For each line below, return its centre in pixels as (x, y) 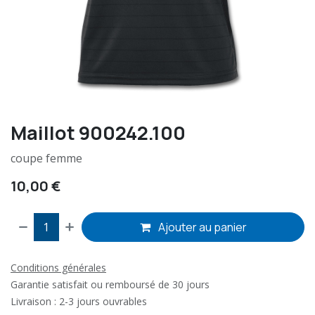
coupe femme (46, 158)
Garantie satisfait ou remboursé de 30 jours (110, 284)
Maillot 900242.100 (98, 132)
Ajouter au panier (201, 227)
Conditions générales (58, 267)
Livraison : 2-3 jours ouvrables (79, 301)
